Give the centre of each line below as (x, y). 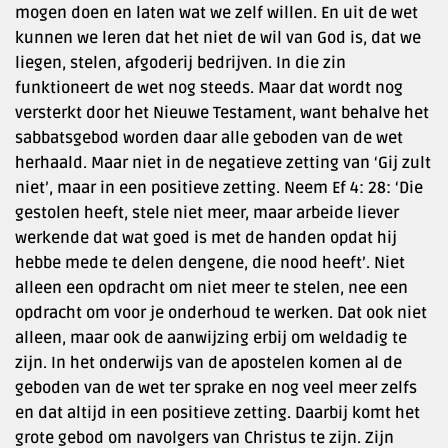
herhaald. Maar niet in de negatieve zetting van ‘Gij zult (223, 162)
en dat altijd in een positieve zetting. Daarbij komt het (217, 412)
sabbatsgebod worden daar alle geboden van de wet (209, 137)
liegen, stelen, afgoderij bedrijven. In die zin (180, 62)
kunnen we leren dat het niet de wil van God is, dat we (218, 37)
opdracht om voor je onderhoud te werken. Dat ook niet (221, 312)
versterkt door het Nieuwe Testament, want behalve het (222, 112)
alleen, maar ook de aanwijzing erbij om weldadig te (211, 337)
